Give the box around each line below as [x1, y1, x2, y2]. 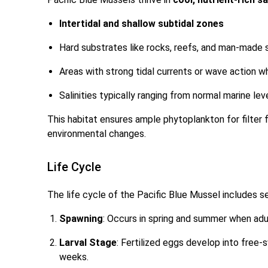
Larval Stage [59, 237, 117, 249]
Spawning [59, 213, 103, 225]
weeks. [59, 251, 89, 263]
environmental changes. [47, 128, 147, 140]
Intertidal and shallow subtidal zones [59, 18, 224, 30]
